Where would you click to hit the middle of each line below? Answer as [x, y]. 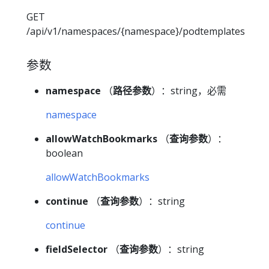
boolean [64, 153]
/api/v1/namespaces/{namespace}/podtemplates [136, 32]
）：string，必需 [189, 90]
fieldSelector [77, 249]
